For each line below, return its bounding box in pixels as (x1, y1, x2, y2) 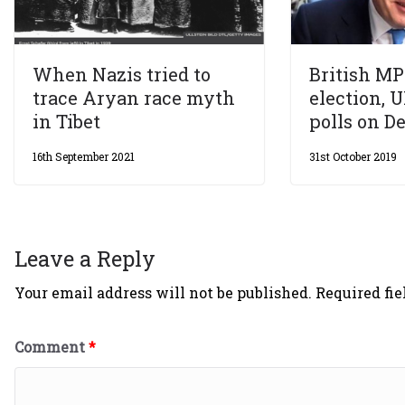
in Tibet (33, 108, 100, 133)
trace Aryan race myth (33, 85, 235, 109)
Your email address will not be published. (14, 282, 312, 302)
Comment (14, 336, 89, 356)
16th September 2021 (33, 148, 135, 164)
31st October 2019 (309, 148, 398, 164)
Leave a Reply (14, 243, 155, 273)
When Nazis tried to (33, 61, 211, 86)
